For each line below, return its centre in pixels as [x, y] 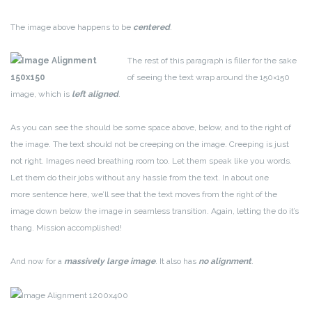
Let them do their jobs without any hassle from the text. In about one [140, 178]
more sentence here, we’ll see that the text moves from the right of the [144, 195]
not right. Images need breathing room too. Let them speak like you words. [151, 161]
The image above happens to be [72, 28]
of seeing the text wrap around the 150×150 [209, 78]
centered [151, 28]
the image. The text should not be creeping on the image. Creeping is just [150, 145]
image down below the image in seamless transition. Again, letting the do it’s [155, 211]
